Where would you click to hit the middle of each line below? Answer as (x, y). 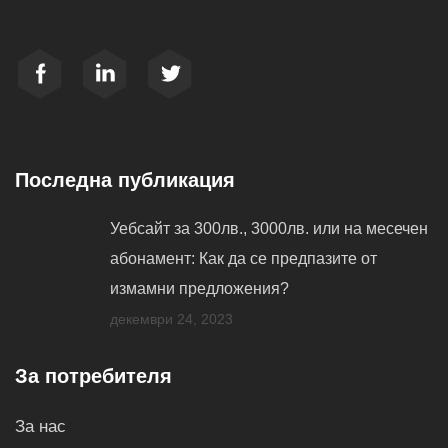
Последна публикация (125, 180)
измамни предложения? (199, 288)
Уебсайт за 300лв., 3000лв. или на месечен (269, 228)
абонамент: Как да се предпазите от (243, 258)
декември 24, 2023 (171, 319)
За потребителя (93, 376)
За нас (40, 426)
